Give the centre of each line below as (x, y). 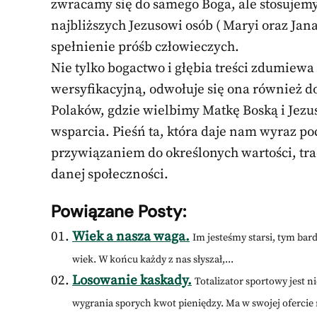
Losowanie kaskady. (132, 281)
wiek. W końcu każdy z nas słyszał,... (153, 260)
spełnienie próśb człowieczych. (145, 47)
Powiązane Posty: (119, 212)
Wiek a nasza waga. (131, 237)
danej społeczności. (110, 175)
